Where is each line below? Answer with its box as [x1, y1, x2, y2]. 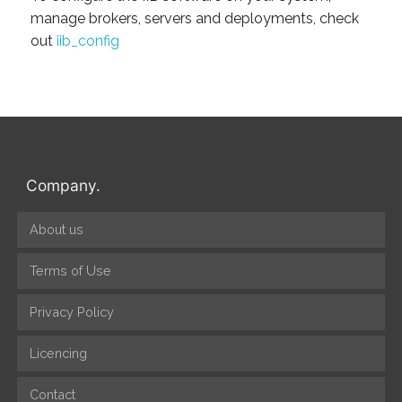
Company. [25, 175, 100, 195]
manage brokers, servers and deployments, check [30, 10, 359, 28]
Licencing [29, 345, 87, 362]
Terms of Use [29, 263, 111, 279]
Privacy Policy [29, 304, 114, 320]
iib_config [56, 32, 119, 50]
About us [29, 222, 83, 238]
